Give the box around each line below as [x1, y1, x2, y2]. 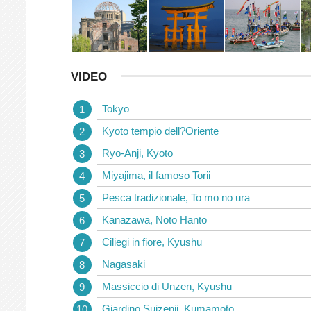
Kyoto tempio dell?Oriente [102, 124, 219, 137]
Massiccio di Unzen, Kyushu [102, 280, 232, 292]
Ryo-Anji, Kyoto [102, 146, 173, 159]
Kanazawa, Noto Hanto [102, 213, 207, 226]
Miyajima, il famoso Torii [102, 169, 210, 181]
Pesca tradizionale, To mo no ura [102, 191, 250, 203]
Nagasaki [102, 258, 145, 270]
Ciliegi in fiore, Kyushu [102, 235, 202, 248]
